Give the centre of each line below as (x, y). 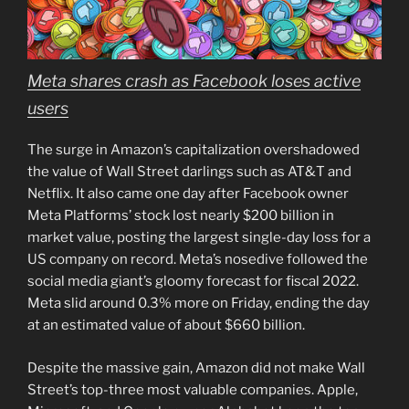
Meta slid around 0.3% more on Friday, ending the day (199, 304)
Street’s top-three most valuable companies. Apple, (193, 389)
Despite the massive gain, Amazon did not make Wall (196, 367)
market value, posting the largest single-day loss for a (199, 238)
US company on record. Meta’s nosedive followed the (198, 260)
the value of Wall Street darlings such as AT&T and (189, 172)
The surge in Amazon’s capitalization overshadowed (194, 150)
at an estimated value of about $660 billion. (166, 325)
